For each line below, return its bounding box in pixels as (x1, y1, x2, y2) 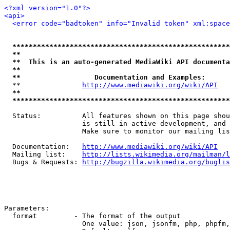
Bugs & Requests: (4, 158, 82, 166)
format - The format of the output (4, 212, 181, 220)
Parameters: (4, 204, 49, 212)
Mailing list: (4, 150, 82, 158)
